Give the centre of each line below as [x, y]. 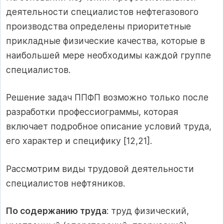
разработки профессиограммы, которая [92, 112]
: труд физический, [148, 211]
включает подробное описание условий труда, [109, 126]
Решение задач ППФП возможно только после [107, 97]
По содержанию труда [56, 211]
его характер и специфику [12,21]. [79, 141]
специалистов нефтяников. [65, 183]
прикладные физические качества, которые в [105, 41]
